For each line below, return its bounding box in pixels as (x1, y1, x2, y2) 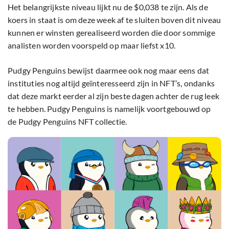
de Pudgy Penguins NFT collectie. (8, 116, 129, 126)
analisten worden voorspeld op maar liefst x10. (8, 40, 176, 50)
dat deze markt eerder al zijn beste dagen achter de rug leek (8, 90, 220, 101)
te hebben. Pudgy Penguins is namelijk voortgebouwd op (8, 103, 211, 113)
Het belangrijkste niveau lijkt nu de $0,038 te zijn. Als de (8, 2, 208, 12)
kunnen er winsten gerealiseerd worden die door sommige (8, 27, 215, 37)
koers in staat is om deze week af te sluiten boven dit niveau (8, 14, 221, 25)
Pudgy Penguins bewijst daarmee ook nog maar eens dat (8, 65, 210, 75)
